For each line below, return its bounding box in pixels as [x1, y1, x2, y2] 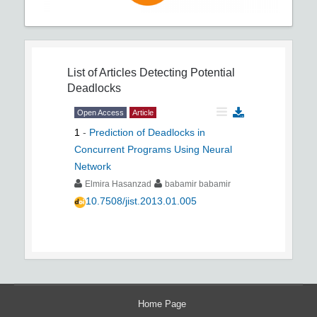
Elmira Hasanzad [85, 179, 151, 190]
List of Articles [67, 67, 137, 79]
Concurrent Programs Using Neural [74, 144, 232, 156]
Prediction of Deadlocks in [89, 127, 205, 139]
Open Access [77, 108, 124, 117]
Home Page [138, 299, 186, 310]
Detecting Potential [139, 67, 235, 79]
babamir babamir [165, 179, 231, 190]
